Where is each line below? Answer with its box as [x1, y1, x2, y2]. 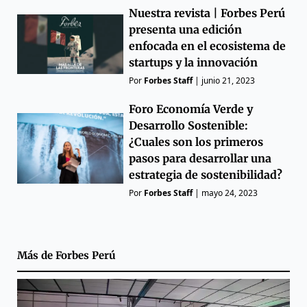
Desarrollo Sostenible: [129, 118, 249, 132]
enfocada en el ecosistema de [129, 38, 286, 53]
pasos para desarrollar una [129, 151, 272, 165]
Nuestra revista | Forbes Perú [129, 5, 286, 20]
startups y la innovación [129, 55, 258, 69]
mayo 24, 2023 [201, 186, 258, 199]
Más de [17, 248, 56, 262]
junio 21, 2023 [201, 74, 256, 86]
